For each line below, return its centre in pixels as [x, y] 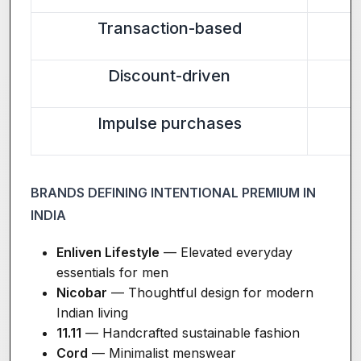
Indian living [92, 312]
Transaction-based [169, 28]
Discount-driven [169, 75]
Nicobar [82, 292]
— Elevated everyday [226, 252]
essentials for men [112, 272]
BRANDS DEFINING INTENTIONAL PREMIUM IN [173, 192]
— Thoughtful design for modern [210, 292]
